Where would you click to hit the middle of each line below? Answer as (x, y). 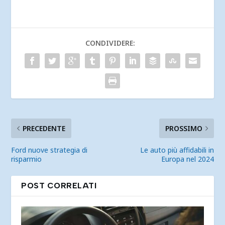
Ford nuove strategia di (49, 150)
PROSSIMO (184, 129)
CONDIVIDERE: (110, 43)
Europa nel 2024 (187, 159)
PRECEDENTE (44, 129)
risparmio (27, 159)
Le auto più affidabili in (177, 150)
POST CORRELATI (59, 186)
